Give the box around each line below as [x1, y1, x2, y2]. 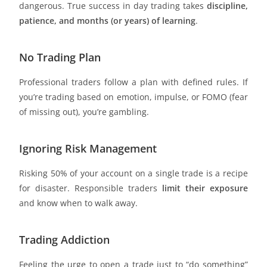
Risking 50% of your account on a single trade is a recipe [19, 167, 248, 179]
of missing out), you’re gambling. [19, 105, 150, 117]
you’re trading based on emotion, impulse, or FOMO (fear [19, 91, 248, 103]
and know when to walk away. [19, 197, 138, 209]
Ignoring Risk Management [19, 141, 157, 156]
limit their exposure [162, 182, 248, 194]
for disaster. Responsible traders [19, 182, 162, 194]
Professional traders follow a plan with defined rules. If [19, 76, 248, 88]
